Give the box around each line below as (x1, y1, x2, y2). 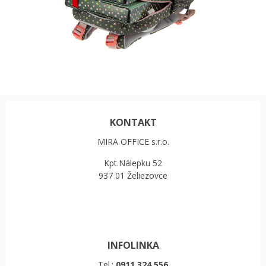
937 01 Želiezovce (99, 169, 167, 181)
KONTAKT (109, 115, 157, 129)
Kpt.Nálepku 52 (104, 157, 162, 169)
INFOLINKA (107, 238, 159, 252)
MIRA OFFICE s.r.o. (97, 135, 169, 147)
